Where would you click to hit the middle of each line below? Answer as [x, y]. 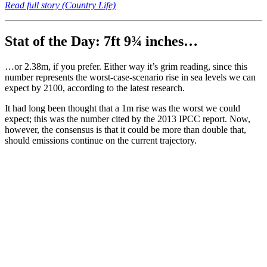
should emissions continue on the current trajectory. [101, 140]
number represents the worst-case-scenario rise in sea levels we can [130, 77]
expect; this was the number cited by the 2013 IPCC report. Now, [128, 119]
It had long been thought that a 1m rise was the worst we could [122, 108]
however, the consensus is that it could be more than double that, [125, 129]
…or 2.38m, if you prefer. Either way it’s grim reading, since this [126, 66]
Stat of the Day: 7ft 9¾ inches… [101, 41]
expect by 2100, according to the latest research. [95, 88]
